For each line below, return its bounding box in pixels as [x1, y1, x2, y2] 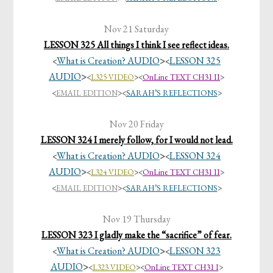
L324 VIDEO [91, 167, 134, 178]
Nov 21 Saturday [104, 23, 169, 36]
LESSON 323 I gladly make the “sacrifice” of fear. [41, 229, 232, 242]
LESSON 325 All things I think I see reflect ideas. [44, 38, 229, 52]
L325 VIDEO [91, 72, 134, 83]
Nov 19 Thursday [102, 213, 171, 226]
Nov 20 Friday [109, 118, 164, 131]
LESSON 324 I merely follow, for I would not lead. [40, 133, 233, 147]
